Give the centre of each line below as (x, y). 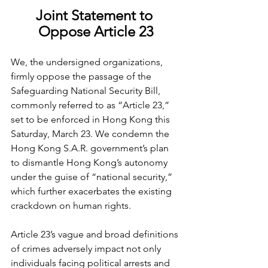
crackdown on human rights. (71, 205)
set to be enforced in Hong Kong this (92, 119)
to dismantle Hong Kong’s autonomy (90, 162)
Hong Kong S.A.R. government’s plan (91, 148)
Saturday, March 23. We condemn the (91, 133)
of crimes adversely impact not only (87, 248)
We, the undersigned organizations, (88, 62)
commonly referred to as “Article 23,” (91, 105)
